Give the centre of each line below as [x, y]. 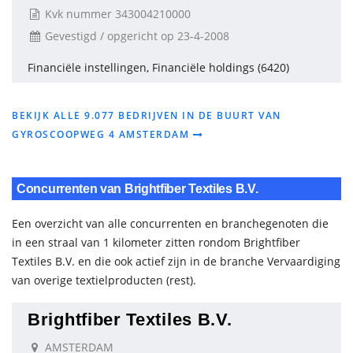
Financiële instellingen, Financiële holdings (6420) [158, 67]
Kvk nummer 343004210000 [116, 14]
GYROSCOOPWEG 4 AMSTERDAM [102, 134]
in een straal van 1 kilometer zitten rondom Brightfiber [156, 242]
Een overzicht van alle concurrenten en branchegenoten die [170, 223]
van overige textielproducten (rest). [104, 280]
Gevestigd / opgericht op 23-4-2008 [136, 36]
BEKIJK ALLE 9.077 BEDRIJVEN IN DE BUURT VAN [147, 115]
